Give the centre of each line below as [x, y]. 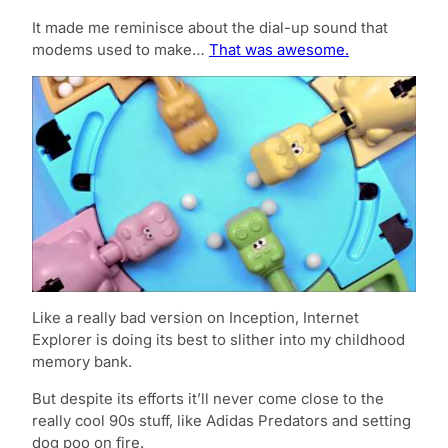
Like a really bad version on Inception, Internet [195, 317]
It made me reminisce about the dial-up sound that [210, 28]
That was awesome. [279, 50]
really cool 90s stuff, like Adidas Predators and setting [221, 420]
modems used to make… [120, 50]
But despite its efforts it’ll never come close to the [208, 398]
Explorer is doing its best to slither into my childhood [218, 339]
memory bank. [82, 361]
